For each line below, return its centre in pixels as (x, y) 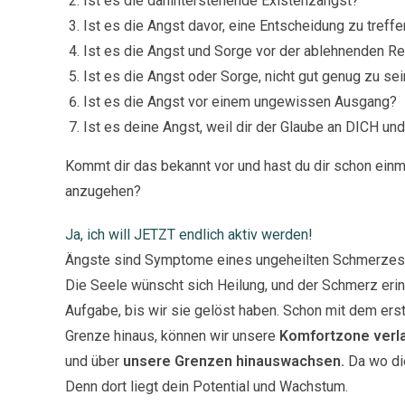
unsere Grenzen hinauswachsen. (235, 361)
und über (94, 361)
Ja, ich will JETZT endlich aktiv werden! (189, 234)
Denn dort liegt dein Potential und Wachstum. (207, 386)
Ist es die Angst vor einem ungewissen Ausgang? (240, 101)
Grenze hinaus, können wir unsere (172, 335)
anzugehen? (103, 191)
